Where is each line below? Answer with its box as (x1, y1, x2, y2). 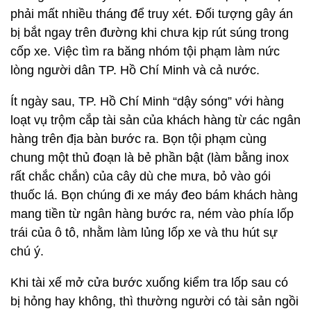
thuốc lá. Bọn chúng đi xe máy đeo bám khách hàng (10, 188, 298, 202)
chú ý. (10, 244, 44, 258)
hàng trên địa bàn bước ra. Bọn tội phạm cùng (10, 132, 267, 146)
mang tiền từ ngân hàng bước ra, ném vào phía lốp (10, 207, 294, 221)
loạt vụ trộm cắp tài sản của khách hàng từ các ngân (10, 113, 301, 127)
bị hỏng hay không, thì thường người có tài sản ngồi (10, 294, 299, 308)
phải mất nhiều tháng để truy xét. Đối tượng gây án (10, 7, 293, 21)
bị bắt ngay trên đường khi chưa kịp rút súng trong (10, 26, 289, 40)
